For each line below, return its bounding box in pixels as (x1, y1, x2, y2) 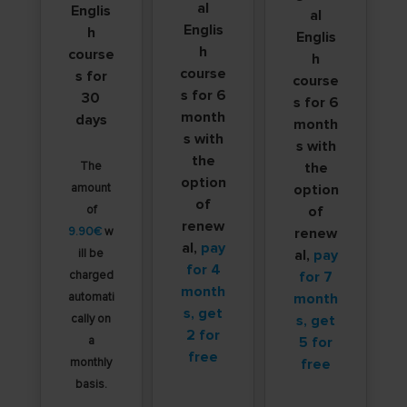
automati (67, 290, 114, 305)
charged (68, 268, 114, 283)
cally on (71, 312, 112, 327)
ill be (78, 246, 104, 262)
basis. (74, 377, 107, 392)
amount (71, 181, 112, 196)
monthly (70, 355, 113, 371)
